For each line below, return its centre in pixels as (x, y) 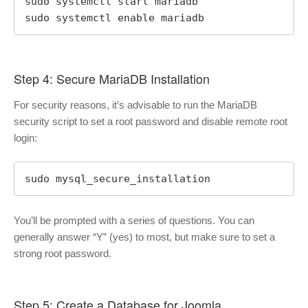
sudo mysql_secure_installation (118, 179)
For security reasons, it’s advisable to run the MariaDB (135, 104)
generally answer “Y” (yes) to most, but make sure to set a (144, 237)
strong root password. (63, 254)
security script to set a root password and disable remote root (151, 121)
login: (25, 137)
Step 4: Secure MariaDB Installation (112, 79)
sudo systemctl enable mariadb (114, 18)
